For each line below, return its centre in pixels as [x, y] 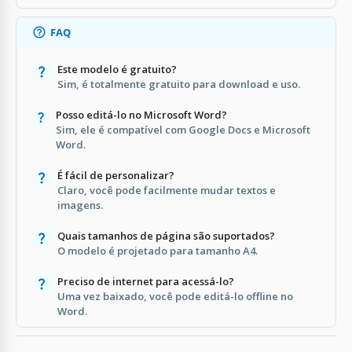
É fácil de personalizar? [115, 175]
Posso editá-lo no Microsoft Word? [142, 114]
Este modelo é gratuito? [117, 69]
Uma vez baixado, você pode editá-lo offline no [175, 296]
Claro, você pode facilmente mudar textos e [166, 190]
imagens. [80, 205]
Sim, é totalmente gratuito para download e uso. [179, 84]
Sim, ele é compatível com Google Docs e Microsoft [183, 129]
